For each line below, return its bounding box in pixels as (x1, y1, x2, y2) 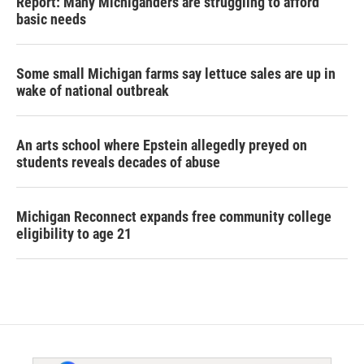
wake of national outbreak (16, 82, 169, 100)
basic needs (16, 11, 86, 28)
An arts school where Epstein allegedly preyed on (16, 136, 307, 154)
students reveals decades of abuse (16, 154, 220, 171)
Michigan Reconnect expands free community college (16, 208, 331, 226)
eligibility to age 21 (16, 225, 132, 243)
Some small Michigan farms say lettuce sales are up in (16, 65, 336, 83)
